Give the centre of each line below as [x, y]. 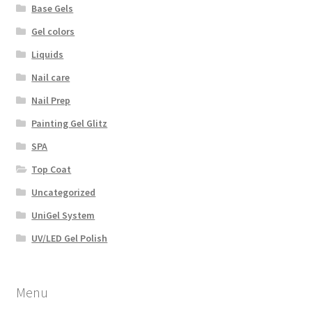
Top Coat [52, 170]
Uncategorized [64, 193]
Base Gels [53, 9]
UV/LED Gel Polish [70, 239]
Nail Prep [51, 101]
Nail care [51, 78]
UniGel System [63, 216]
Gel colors [53, 32]
